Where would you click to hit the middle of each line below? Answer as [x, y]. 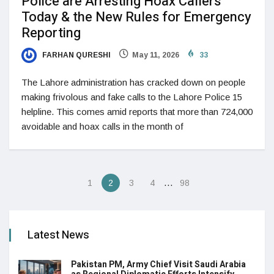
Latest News [58, 235]
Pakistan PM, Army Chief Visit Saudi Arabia [158, 265]
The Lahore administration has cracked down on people [133, 83]
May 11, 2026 [156, 55]
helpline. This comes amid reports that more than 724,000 [137, 112]
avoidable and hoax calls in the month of [102, 127]
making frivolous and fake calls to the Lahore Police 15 [132, 97]
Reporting [51, 33]
